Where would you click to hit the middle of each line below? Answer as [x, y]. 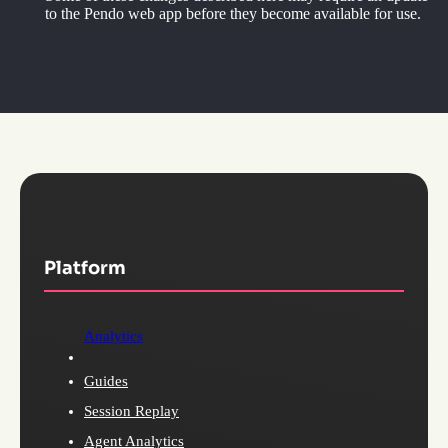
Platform [85, 267]
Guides [106, 380]
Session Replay [131, 410]
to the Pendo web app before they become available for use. [233, 13]
